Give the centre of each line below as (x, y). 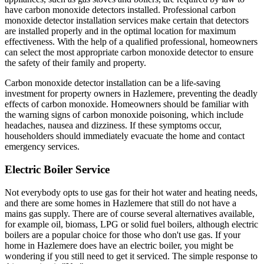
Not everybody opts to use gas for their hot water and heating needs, (131, 192)
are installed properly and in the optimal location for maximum (120, 31)
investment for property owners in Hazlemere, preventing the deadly (131, 94)
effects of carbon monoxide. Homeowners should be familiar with (127, 104)
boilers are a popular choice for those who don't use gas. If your (123, 235)
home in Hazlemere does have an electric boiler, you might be (119, 245)
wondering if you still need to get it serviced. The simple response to (131, 256)
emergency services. (42, 147)
